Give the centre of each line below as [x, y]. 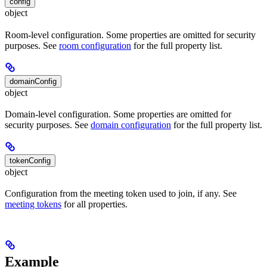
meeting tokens [33, 204]
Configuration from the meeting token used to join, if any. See [121, 194]
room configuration [95, 45]
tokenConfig [30, 161]
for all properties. [94, 204]
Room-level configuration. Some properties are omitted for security [130, 35]
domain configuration [131, 125]
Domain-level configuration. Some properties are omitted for [118, 114]
